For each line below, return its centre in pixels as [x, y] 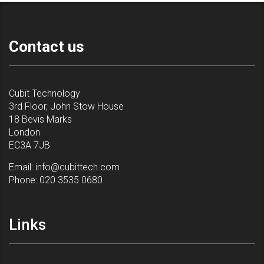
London [24, 132]
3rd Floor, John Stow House [66, 106]
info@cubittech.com [77, 167]
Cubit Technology [44, 93]
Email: [22, 167]
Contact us [47, 47]
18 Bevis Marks [40, 119]
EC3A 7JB [29, 145]
